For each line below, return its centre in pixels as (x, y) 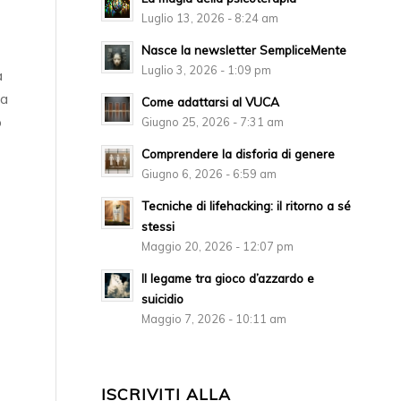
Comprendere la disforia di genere (239, 154)
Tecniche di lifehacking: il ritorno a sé (247, 206)
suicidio (163, 299)
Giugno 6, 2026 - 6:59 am (209, 174)
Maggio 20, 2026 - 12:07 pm (218, 247)
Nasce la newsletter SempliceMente (244, 50)
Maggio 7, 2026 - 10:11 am (214, 319)
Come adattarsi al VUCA (211, 102)
